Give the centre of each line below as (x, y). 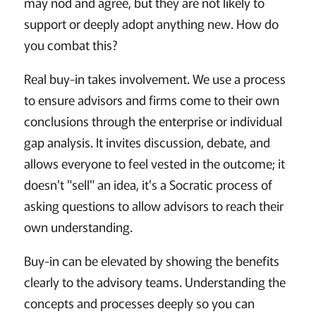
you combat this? (71, 44)
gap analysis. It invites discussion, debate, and (147, 141)
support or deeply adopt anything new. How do (151, 23)
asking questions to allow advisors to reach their (153, 205)
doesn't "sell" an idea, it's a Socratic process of (148, 184)
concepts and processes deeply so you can (139, 302)
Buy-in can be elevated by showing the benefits (151, 260)
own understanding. (80, 226)
